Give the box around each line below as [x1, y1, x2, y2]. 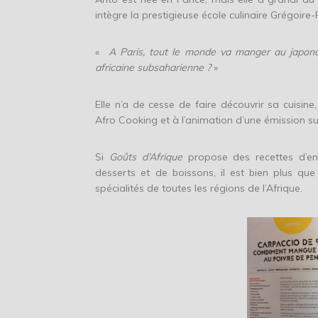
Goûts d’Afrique [109, 150, 182, 164]
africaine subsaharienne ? [95, 61, 214, 75]
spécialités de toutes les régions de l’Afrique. [95, 182, 303, 195]
